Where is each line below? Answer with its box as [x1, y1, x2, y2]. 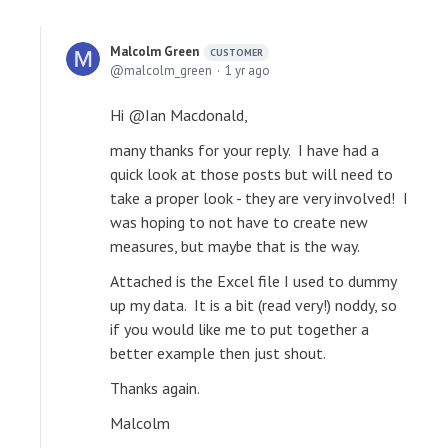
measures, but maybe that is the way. [110, 236, 360, 257]
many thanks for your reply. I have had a [110, 140, 379, 161]
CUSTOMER [210, 46, 263, 60]
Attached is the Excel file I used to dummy [110, 271, 396, 292]
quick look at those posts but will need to [110, 164, 393, 185]
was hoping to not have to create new [110, 212, 368, 233]
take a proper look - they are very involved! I [110, 188, 408, 209]
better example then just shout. [110, 343, 326, 364]
